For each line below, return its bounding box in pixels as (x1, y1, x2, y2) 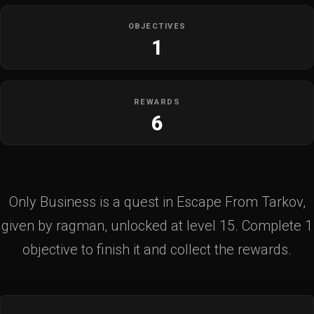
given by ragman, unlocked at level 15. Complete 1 (1, 217, 313, 234)
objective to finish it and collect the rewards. (22, 240, 292, 258)
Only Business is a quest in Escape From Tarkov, (8, 193, 306, 210)
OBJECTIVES (128, 21, 186, 31)
